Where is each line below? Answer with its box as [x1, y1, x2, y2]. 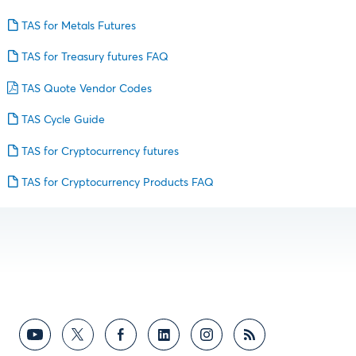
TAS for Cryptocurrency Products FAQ [21, 177, 215, 188]
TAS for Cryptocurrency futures [21, 145, 180, 157]
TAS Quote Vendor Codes [21, 83, 153, 95]
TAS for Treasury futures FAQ [21, 52, 169, 63]
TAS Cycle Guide [21, 114, 106, 126]
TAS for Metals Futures [21, 20, 137, 32]
